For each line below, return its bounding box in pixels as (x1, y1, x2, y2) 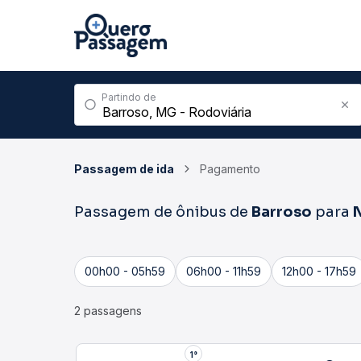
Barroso (251, 203, 312, 221)
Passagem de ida (74, 162, 174, 176)
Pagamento (200, 162, 260, 176)
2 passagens (74, 304, 142, 317)
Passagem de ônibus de (74, 203, 251, 221)
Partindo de (102, 91, 156, 103)
